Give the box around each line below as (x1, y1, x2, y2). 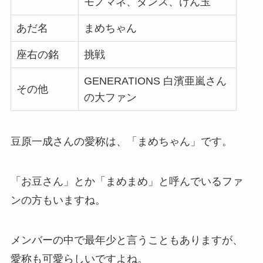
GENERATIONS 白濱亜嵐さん (83, 75, 227, 87)
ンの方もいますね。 (10, 194, 106, 206)
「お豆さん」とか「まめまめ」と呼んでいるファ (10, 175, 243, 187)
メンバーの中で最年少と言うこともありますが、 (10, 234, 243, 246)
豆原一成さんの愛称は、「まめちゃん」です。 (10, 136, 232, 148)
